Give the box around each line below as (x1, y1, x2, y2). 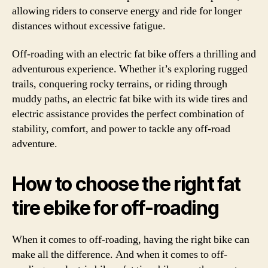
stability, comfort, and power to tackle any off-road (12, 122, 230, 136)
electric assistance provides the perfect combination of (12, 107, 244, 121)
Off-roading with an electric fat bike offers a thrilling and (12, 47, 256, 61)
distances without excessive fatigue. (12, 19, 166, 33)
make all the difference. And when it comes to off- (12, 248, 227, 261)
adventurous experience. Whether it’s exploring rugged (12, 62, 248, 76)
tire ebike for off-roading (12, 196, 219, 220)
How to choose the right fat (12, 172, 241, 196)
